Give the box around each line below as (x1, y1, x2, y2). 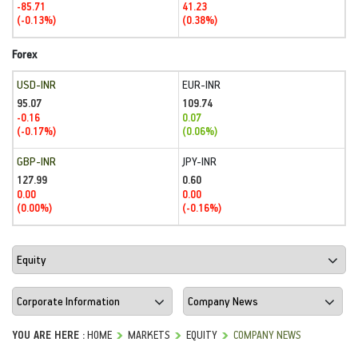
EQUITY (186, 327, 217, 341)
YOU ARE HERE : (12, 327, 85, 341)
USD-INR (17, 77, 56, 92)
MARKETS (128, 327, 170, 341)
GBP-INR (17, 153, 56, 169)
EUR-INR (182, 77, 221, 92)
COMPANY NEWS (233, 327, 301, 341)
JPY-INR (182, 153, 217, 169)
